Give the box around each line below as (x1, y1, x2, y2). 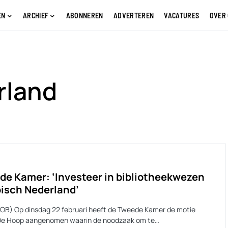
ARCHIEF (22, 11, 49, 20)
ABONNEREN (66, 11, 103, 20)
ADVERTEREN (113, 11, 154, 20)
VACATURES (164, 11, 199, 20)
